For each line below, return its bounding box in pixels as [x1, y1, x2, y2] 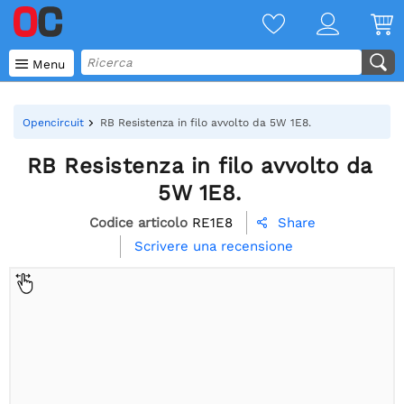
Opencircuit [23, 116, 84, 129]
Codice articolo [88, 214, 188, 231]
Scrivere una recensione [134, 238, 293, 255]
